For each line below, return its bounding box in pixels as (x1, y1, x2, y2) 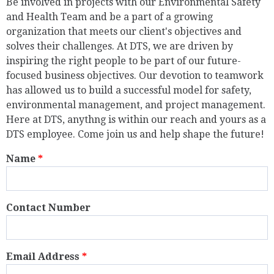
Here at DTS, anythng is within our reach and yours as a (6, 114, 266, 125)
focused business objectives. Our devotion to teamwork (6, 70, 264, 81)
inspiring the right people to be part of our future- (6, 55, 241, 67)
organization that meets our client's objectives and (6, 26, 242, 37)
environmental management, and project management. (6, 99, 265, 111)
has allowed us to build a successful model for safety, (6, 84, 251, 96)
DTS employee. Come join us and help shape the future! (6, 128, 264, 140)
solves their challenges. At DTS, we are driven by (6, 40, 233, 52)
